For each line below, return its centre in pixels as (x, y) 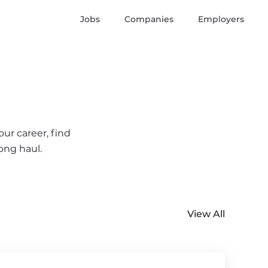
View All (206, 214)
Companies (149, 19)
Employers (221, 19)
